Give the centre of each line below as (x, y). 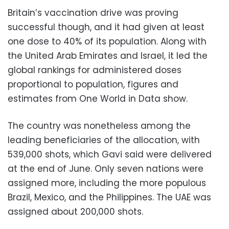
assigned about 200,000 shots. (75, 211)
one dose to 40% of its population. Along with (107, 41)
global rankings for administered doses (95, 70)
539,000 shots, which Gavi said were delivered (110, 154)
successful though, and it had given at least (106, 27)
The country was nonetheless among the (99, 125)
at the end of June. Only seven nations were (106, 168)
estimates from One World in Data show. (98, 98)
